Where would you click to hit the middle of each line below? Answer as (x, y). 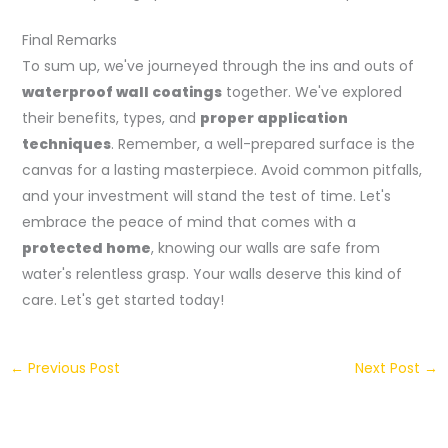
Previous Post (71, 368)
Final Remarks (69, 40)
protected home (86, 248)
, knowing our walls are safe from (265, 248)
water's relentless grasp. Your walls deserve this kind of (211, 274)
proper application (273, 118)
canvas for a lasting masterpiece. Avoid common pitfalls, (221, 170)
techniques (66, 144)
